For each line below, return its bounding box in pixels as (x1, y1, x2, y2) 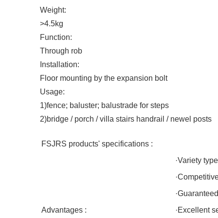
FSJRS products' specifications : (41, 140, 153, 148)
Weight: (40, 6, 66, 14)
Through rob (40, 47, 82, 55)
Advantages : (41, 206, 87, 214)
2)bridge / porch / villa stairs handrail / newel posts (40, 115, 212, 123)
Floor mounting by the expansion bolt (40, 74, 167, 82)
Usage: (40, 88, 65, 96)
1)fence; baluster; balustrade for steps (40, 101, 169, 109)
